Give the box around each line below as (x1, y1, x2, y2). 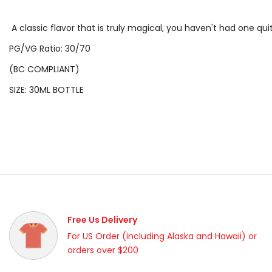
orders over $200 (67, 244, 138, 256)
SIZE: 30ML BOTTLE (9, 84, 84, 96)
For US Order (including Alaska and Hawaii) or (67, 230, 257, 242)
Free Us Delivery (67, 214, 137, 226)
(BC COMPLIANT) (9, 63, 80, 75)
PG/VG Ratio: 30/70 (9, 42, 90, 55)
